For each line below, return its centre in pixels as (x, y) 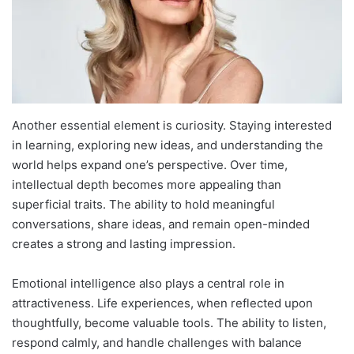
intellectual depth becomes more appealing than (147, 185)
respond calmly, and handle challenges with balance (157, 343)
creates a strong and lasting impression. (124, 244)
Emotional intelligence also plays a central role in (148, 284)
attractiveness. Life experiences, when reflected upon (162, 303)
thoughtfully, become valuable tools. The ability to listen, (169, 323)
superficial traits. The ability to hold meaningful (143, 205)
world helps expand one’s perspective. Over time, (150, 165)
